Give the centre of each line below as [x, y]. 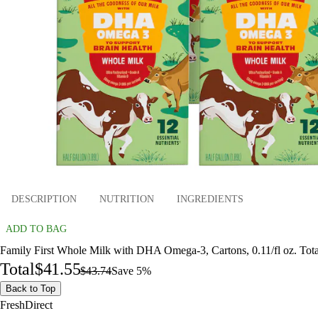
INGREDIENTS [210, 199]
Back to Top [31, 288]
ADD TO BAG [36, 229]
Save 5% [132, 270]
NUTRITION [127, 199]
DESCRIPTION [44, 199]
